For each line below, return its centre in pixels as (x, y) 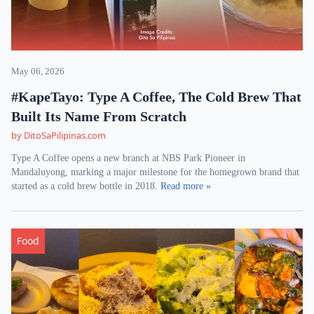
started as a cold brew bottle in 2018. (86, 186)
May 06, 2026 (38, 71)
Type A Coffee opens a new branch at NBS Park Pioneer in (128, 158)
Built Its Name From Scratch (99, 116)
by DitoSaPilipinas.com (59, 135)
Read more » (186, 186)
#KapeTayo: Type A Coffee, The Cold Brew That (156, 97)
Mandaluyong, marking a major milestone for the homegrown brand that (155, 172)
